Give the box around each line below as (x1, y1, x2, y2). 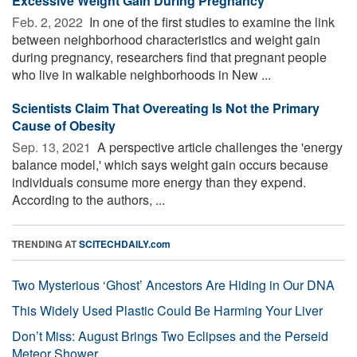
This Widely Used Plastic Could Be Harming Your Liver (12, 300, 323, 320)
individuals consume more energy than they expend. (12, 172, 306, 191)
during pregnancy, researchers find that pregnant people (12, 47, 327, 66)
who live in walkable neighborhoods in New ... (12, 65, 271, 84)
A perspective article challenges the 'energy (94, 137, 343, 156)
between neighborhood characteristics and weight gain (12, 29, 320, 49)
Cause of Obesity (12, 116, 116, 135)
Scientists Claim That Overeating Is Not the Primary (12, 98, 320, 117)
